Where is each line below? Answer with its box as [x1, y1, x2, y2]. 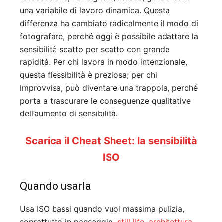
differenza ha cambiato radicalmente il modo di [20, 18, 198, 28]
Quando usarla [20, 179, 91, 192]
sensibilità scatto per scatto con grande [20, 44, 169, 54]
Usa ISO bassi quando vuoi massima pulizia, [20, 203, 184, 214]
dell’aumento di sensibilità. [20, 108, 118, 118]
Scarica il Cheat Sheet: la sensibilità [25, 134, 197, 147]
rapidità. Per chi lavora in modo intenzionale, [20, 56, 187, 67]
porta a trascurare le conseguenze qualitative [20, 95, 191, 106]
